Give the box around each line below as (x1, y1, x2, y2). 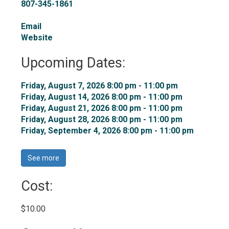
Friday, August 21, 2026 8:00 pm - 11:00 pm (21, 103, 183, 113)
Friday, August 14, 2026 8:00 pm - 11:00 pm (21, 92, 183, 102)
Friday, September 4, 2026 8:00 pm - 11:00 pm (21, 126, 194, 135)
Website (21, 33, 53, 42)
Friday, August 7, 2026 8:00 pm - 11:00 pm (21, 81, 178, 90)
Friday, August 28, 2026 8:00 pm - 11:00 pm (21, 114, 183, 124)
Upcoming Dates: (21, 55, 126, 71)
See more (28, 154, 60, 162)
